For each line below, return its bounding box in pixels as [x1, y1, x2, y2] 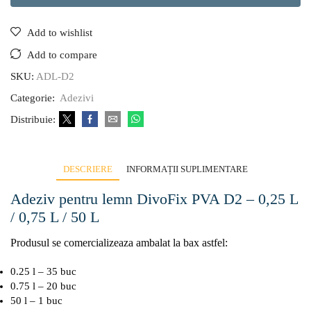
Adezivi [60, 92, 94, 103]
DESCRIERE [63, 163, 112, 174]
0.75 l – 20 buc [10, 280, 76, 292]
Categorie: [10, 92, 58, 103]
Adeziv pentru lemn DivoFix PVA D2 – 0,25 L [10, 190, 298, 208]
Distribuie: [10, 113, 56, 125]
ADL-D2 [36, 70, 74, 82]
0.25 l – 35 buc [10, 266, 76, 278]
